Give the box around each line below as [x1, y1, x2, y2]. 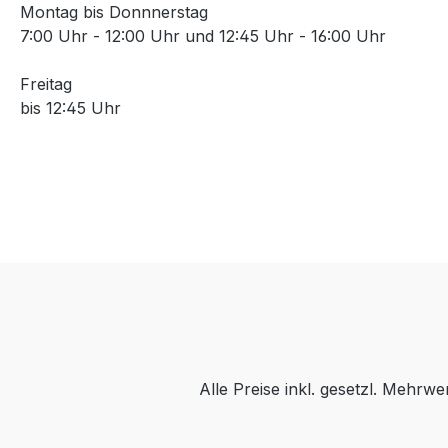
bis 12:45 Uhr [20, 98, 121, 119]
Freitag [20, 74, 72, 95]
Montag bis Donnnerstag [20, 2, 208, 23]
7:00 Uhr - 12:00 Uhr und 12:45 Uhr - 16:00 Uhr [20, 26, 386, 47]
